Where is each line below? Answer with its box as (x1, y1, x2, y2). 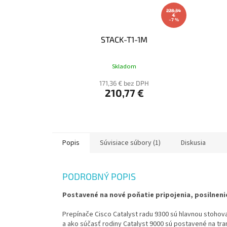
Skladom (112, 61, 137, 71)
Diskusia (181, 138, 206, 148)
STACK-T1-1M (101, 34, 148, 45)
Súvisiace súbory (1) (100, 138, 161, 148)
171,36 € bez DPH (99, 79, 149, 88)
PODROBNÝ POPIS (62, 171, 136, 182)
